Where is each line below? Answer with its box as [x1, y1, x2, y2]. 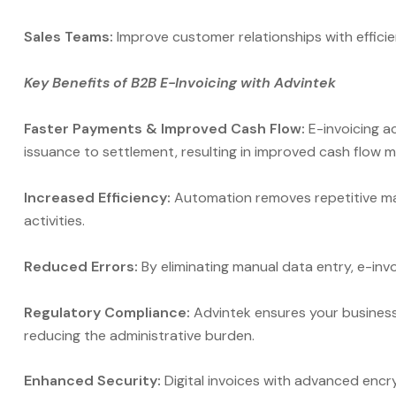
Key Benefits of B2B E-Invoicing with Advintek [24, 73, 336, 93]
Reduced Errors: [24, 256, 138, 276]
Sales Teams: [24, 27, 113, 47]
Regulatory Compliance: [24, 302, 190, 322]
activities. [24, 210, 85, 230]
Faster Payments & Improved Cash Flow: [24, 118, 305, 138]
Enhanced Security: [24, 371, 164, 391]
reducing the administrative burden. [24, 325, 255, 345]
